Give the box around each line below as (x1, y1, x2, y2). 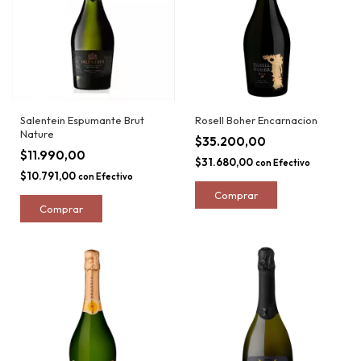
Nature (20, 127, 54, 140)
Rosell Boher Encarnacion (194, 113, 317, 127)
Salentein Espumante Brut (20, 113, 144, 127)
